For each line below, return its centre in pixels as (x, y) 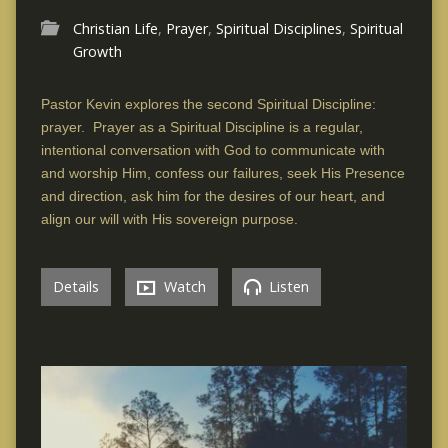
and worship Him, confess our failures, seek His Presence (222, 172)
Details (75, 286)
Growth (97, 51)
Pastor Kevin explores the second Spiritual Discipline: (210, 103)
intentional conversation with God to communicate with (212, 149)
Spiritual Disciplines (278, 28)
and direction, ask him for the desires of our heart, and (212, 195)
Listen (286, 286)
